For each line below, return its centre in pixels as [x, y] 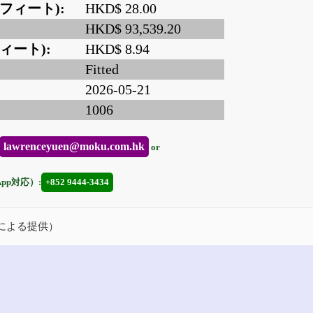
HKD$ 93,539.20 [133, 29]
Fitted [102, 70]
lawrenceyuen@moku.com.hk [74, 146]
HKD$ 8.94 [117, 49]
